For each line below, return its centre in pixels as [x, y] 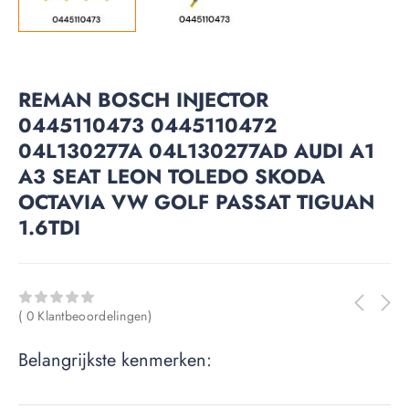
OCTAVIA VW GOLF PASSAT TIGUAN [196, 201]
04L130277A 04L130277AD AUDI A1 [196, 150]
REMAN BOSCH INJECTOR [143, 99]
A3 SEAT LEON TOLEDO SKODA [172, 176]
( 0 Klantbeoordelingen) [85, 316]
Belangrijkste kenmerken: [115, 361]
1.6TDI [49, 227]
